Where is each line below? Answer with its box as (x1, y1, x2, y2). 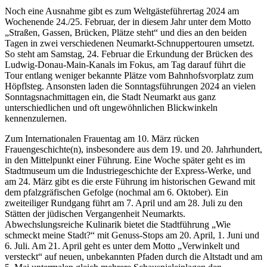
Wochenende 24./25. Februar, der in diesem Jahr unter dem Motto (5, 17, 251, 27)
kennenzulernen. (5, 113, 67, 124)
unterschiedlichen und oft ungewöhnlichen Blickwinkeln (5, 103, 218, 113)
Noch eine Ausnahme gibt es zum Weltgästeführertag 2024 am (5, 6, 239, 17)
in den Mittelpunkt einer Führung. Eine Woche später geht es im (5, 155, 245, 166)
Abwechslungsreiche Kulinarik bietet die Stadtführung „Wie (5, 219, 231, 230)
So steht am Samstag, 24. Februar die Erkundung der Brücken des (5, 49, 253, 60)
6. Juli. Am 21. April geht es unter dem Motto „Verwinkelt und (5, 241, 240, 252)
